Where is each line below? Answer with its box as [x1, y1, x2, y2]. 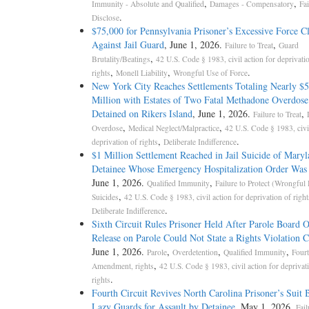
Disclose [91, 12, 119, 23]
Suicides [91, 192, 119, 203]
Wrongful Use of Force [172, 68, 248, 79]
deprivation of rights [91, 137, 158, 148]
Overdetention [172, 247, 218, 258]
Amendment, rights [91, 261, 154, 272]
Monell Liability [115, 68, 168, 79]
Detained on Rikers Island [91, 107, 192, 121]
